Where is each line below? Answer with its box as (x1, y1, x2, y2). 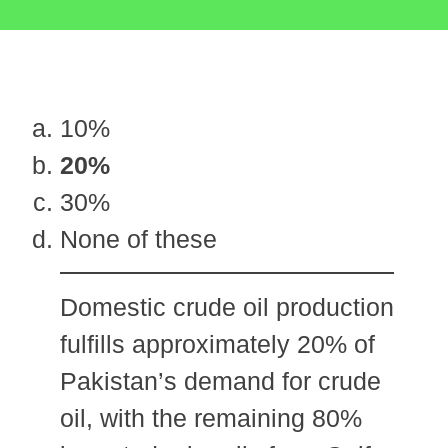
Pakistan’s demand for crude (60, 366, 381, 395)
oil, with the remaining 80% (60, 403, 362, 432)
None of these (60, 225, 217, 253)
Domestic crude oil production (60, 292, 394, 321)
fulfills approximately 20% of (60, 329, 375, 358)
